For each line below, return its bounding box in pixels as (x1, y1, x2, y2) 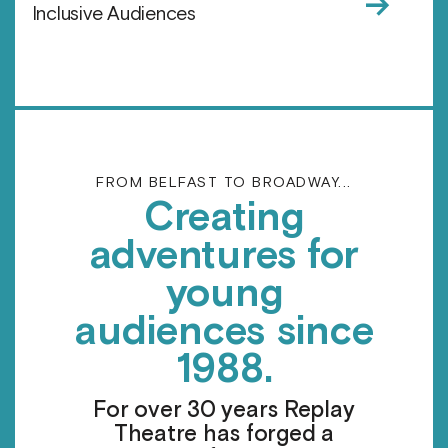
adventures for (88, 230, 360, 283)
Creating (143, 192, 304, 245)
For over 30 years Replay (93, 396, 355, 426)
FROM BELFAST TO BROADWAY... (96, 173, 352, 193)
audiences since (74, 306, 374, 359)
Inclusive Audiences (31, 2, 196, 28)
